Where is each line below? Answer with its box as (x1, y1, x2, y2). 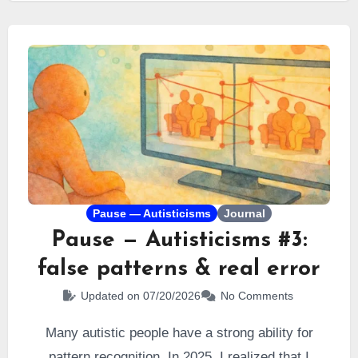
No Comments (220, 289, 293, 302)
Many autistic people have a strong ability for (45, 325, 313, 340)
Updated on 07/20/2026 (80, 289, 201, 302)
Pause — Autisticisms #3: (50, 229, 308, 252)
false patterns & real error (38, 258, 320, 280)
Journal (224, 207, 265, 220)
